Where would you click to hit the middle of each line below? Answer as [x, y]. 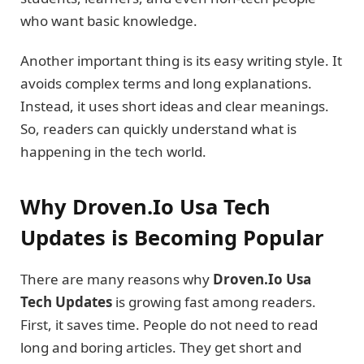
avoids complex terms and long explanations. [166, 83]
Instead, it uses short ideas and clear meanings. [175, 106]
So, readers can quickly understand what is [158, 128]
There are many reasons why [117, 279]
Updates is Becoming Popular [172, 238]
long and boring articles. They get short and [161, 348]
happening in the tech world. [113, 151]
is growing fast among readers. [214, 302]
